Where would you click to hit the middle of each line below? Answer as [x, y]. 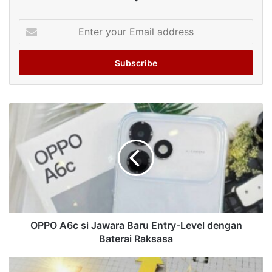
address [33, 63]
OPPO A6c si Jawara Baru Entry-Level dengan [136, 225]
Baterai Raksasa [136, 238]
